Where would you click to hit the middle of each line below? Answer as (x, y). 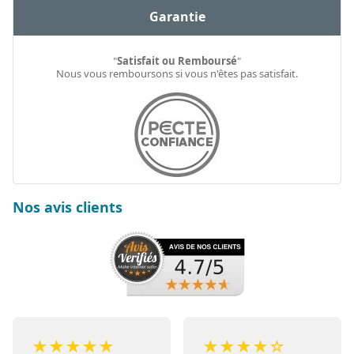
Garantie (177, 16)
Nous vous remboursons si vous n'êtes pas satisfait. (177, 73)
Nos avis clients (68, 207)
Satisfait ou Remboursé (177, 60)
